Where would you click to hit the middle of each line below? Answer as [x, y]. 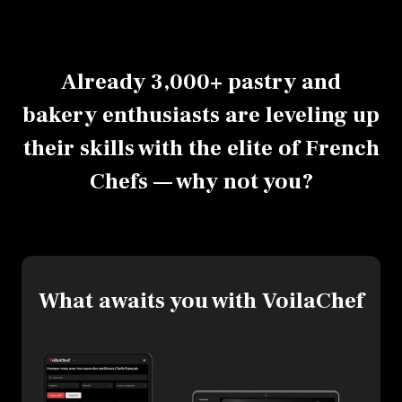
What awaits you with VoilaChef [201, 301]
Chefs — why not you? [201, 181]
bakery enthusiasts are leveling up [201, 115]
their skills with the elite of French [201, 148]
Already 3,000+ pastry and [201, 82]
